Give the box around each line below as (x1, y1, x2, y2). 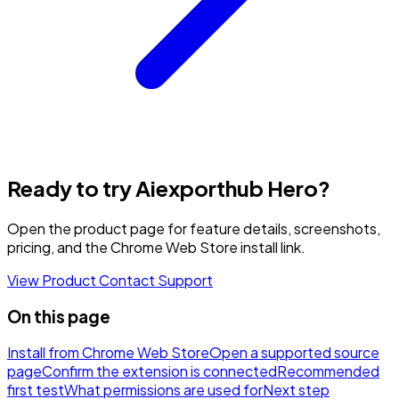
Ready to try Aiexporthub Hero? (7, 175, 330, 202)
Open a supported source (209, 343, 379, 362)
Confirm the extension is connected (42, 362, 277, 381)
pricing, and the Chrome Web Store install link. (7, 238, 305, 257)
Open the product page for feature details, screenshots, (7, 219, 380, 239)
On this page (7, 305, 110, 327)
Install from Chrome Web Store (7, 343, 209, 362)
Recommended (277, 362, 379, 381)
